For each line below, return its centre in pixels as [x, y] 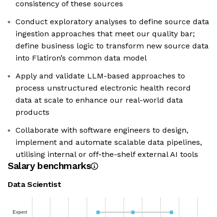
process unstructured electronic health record [103, 88]
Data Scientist [35, 185]
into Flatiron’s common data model [81, 58]
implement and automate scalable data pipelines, [109, 142]
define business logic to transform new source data [112, 46]
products [32, 112]
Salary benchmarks [49, 166]
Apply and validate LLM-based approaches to [100, 76]
